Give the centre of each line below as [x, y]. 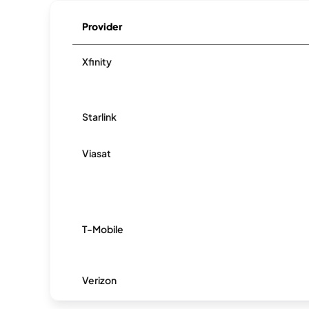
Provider [102, 26]
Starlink [100, 117]
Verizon [100, 280]
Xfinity [97, 61]
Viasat [97, 153]
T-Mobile [103, 229]
